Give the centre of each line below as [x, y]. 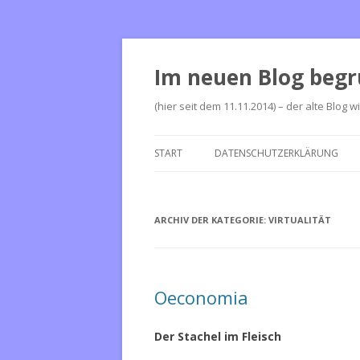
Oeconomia [201, 297]
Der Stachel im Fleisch [218, 336]
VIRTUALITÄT [300, 220]
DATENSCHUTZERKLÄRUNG [276, 153]
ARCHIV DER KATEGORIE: [211, 220]
